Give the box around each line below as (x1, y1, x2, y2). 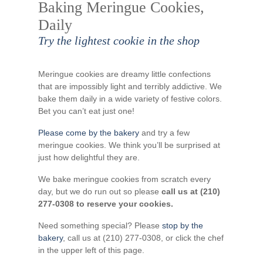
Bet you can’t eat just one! (38, 106, 134, 116)
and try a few (139, 128, 190, 137)
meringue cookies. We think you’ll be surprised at (38, 140, 220, 150)
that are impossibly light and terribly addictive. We (38, 82, 222, 91)
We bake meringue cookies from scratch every (38, 174, 211, 184)
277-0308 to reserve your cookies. (38, 199, 173, 208)
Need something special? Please (38, 221, 162, 230)
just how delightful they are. (38, 153, 140, 162)
